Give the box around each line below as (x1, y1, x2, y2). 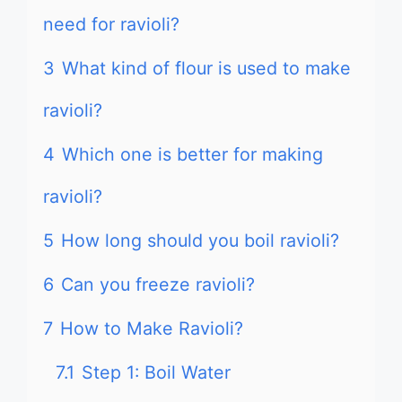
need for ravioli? (43, 13, 179, 35)
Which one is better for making (62, 144, 323, 165)
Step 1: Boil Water (82, 362, 231, 383)
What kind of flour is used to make (62, 57, 351, 79)
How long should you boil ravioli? (61, 230, 339, 251)
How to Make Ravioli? (60, 318, 243, 339)
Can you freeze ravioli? (61, 274, 255, 295)
